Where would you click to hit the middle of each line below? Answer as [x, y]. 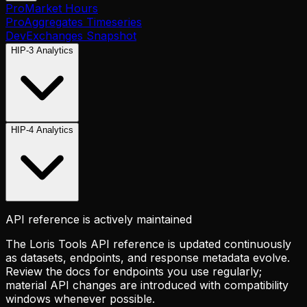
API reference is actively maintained [99, 219]
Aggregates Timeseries [83, 22]
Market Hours [61, 8]
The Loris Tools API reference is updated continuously [148, 244]
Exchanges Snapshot [81, 36]
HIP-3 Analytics [42, 50]
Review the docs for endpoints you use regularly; [134, 271]
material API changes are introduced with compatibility [147, 285]
